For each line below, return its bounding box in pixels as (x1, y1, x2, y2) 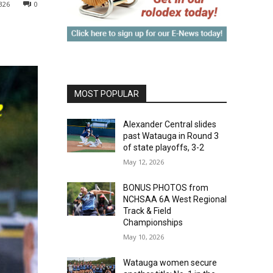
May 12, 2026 (122, 157, 164, 167)
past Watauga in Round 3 (122, 131, 219, 141)
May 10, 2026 (122, 232, 164, 242)
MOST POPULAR (74, 89, 139, 99)
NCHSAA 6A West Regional (122, 194, 227, 205)
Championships (122, 218, 183, 228)
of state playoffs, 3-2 (122, 143, 204, 153)
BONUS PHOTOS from (122, 183, 208, 193)
